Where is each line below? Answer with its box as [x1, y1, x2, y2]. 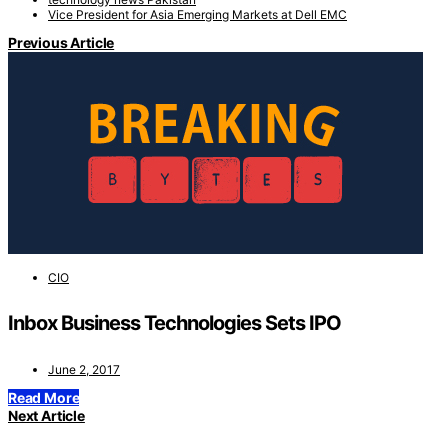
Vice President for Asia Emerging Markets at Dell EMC [48, 6, 347, 22]
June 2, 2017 [48, 361, 120, 377]
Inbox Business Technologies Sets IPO [8, 311, 341, 336]
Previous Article [8, 33, 115, 51]
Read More [8, 388, 80, 406]
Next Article [8, 406, 85, 424]
